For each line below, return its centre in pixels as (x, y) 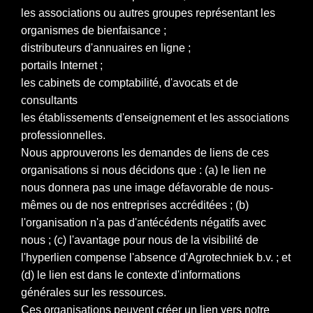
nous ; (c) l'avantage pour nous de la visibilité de (140, 240)
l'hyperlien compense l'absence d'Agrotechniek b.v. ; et (156, 257)
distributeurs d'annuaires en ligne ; (106, 48)
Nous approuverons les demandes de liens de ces (145, 152)
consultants (49, 100)
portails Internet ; (62, 65)
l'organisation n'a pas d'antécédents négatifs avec (144, 222)
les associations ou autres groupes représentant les (148, 13)
